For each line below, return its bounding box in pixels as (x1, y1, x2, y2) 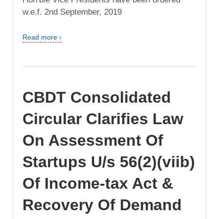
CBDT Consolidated (22, 88, 171, 107)
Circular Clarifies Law (22, 110, 183, 128)
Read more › (22, 33, 62, 41)
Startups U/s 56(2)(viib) (22, 153, 195, 171)
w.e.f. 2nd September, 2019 (22, 7, 122, 17)
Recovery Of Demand (22, 196, 182, 214)
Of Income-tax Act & (22, 175, 173, 193)
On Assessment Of (22, 131, 163, 150)
